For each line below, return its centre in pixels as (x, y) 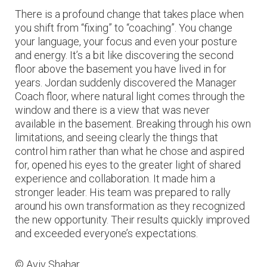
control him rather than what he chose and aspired (130, 151)
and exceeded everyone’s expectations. (106, 234)
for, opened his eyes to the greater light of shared (128, 165)
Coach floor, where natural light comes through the (130, 97)
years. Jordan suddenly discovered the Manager (126, 83)
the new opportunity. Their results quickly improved (132, 220)
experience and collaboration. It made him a (115, 179)
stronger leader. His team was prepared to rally (123, 193)
